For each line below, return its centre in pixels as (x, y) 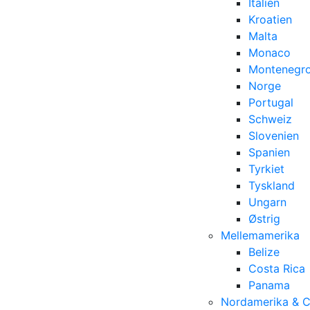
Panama (269, 285)
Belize (264, 252)
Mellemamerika (260, 235)
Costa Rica (277, 268)
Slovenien (274, 136)
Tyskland (272, 185)
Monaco (270, 53)
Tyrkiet (266, 169)
